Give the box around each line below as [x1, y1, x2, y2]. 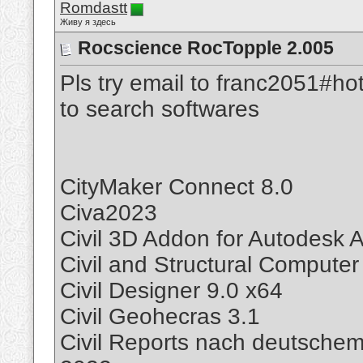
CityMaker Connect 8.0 [60, 174, 293, 200]
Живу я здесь [60, 17, 116, 27]
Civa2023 [60, 200, 157, 226]
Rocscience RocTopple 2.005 [78, 37, 334, 58]
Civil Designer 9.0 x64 [60, 278, 283, 304]
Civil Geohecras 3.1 [60, 304, 260, 330]
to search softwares [60, 96, 259, 122]
